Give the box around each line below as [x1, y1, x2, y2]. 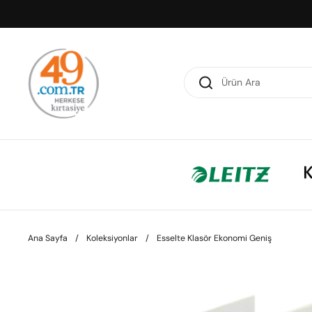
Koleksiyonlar [86, 232, 138, 244]
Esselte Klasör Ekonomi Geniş [157, 232, 272, 244]
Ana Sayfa [28, 232, 68, 244]
